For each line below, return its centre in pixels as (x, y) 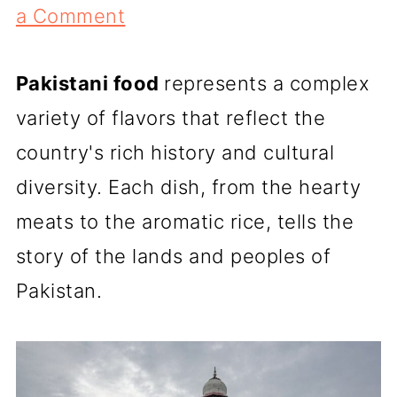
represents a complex (267, 83)
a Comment (70, 16)
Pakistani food (90, 83)
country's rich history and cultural (175, 152)
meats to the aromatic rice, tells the (185, 222)
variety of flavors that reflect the (171, 118)
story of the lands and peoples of (173, 256)
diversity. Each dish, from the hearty (188, 187)
